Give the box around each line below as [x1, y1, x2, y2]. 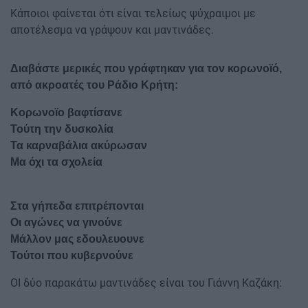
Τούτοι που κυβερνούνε [10, 249, 133, 261]
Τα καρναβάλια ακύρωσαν [10, 139, 147, 151]
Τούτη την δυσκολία [10, 122, 113, 135]
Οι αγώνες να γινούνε [10, 216, 122, 228]
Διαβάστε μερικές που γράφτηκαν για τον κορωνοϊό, [10, 62, 282, 74]
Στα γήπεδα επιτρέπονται [10, 199, 144, 212]
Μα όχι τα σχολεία [10, 155, 102, 168]
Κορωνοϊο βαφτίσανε [10, 106, 122, 118]
